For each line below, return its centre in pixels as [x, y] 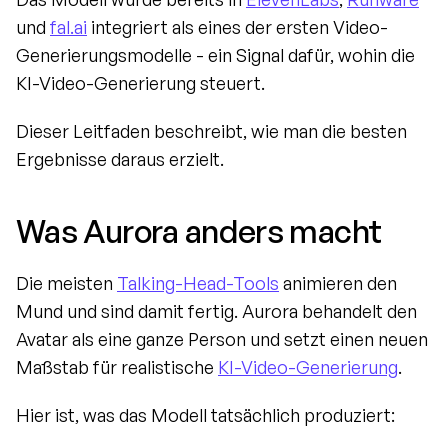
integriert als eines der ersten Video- [237, 27]
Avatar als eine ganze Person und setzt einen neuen [222, 339]
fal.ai [68, 27]
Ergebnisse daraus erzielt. [120, 159]
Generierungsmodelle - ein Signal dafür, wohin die [215, 55]
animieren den [338, 283]
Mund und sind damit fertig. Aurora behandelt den [216, 311]
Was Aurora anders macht [199, 231]
